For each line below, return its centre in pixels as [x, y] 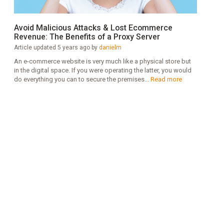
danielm [110, 47]
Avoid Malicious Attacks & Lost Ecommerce [93, 27]
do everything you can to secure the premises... [82, 79]
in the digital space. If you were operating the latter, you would [103, 70]
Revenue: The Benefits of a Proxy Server [87, 36]
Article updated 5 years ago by [56, 47]
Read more [166, 79]
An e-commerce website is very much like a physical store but [102, 61]
